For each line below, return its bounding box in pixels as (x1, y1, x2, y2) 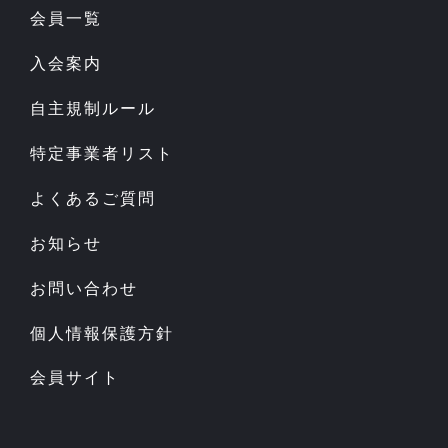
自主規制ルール (29, 100, 156, 118)
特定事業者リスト (29, 144, 174, 162)
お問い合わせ (29, 279, 138, 297)
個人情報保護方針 (29, 324, 174, 342)
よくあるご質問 (29, 189, 156, 207)
